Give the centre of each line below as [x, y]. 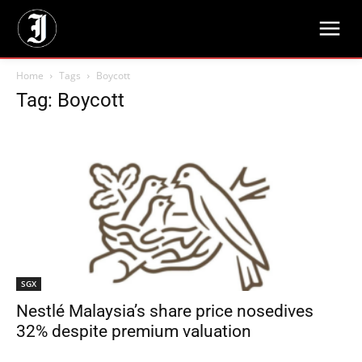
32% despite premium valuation [134, 332]
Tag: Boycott [70, 100]
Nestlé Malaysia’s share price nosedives [165, 311]
